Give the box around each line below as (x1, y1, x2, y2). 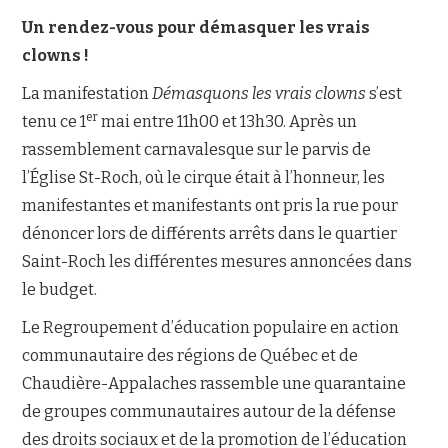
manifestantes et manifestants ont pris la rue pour (22, 196, 399, 215)
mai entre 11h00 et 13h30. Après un (98, 112, 358, 131)
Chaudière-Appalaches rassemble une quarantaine (22, 374, 407, 393)
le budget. (22, 280, 98, 299)
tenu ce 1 (22, 112, 87, 131)
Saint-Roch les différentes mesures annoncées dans (22, 252, 413, 271)
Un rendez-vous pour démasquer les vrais (22, 18, 371, 37)
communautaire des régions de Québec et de (22, 346, 359, 365)
